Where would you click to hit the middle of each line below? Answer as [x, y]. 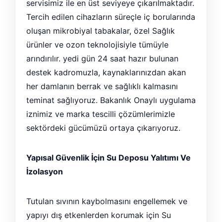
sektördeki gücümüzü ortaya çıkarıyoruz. [103, 128]
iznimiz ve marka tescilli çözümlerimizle [101, 114]
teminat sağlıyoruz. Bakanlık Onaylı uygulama [111, 100]
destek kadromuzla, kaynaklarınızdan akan [106, 72]
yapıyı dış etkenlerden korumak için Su [99, 215]
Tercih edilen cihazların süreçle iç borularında [111, 17]
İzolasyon [45, 171]
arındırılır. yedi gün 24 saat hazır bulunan [102, 58]
